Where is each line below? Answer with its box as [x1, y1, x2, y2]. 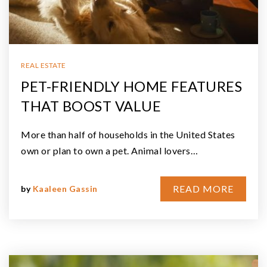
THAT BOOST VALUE [21, 97, 161, 114]
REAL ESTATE [21, 60, 66, 70]
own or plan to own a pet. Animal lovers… [21, 144, 198, 156]
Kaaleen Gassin [32, 183, 98, 194]
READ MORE [173, 182, 234, 194]
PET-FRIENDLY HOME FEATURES [21, 77, 242, 95]
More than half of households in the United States [21, 128, 235, 140]
